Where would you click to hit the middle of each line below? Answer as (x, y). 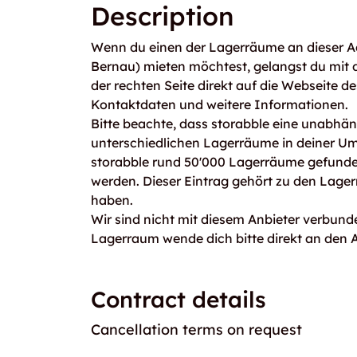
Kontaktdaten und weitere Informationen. (220, 104)
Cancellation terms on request (196, 330)
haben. (112, 200)
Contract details (178, 299)
